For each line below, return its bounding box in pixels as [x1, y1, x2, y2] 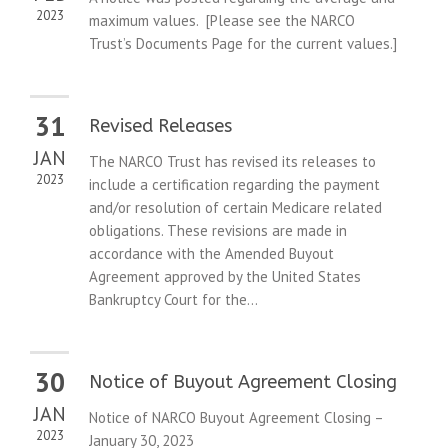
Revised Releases [89, 115, 232, 138]
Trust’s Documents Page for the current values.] [89, 34, 397, 54]
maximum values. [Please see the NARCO [89, 11, 355, 31]
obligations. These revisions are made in [89, 221, 347, 241]
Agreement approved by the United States [89, 267, 361, 287]
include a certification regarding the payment [89, 175, 380, 195]
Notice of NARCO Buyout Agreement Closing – [89, 408, 383, 428]
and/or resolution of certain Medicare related [89, 198, 382, 218]
